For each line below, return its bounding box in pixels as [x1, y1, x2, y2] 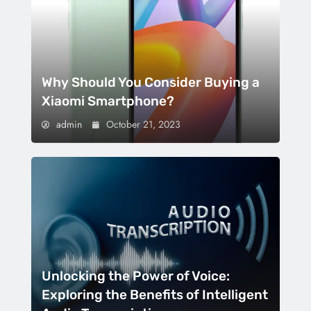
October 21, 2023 [106, 117, 180, 131]
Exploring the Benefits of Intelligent [42, 287, 268, 303]
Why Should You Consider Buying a [42, 74, 260, 90]
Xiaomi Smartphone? [42, 92, 174, 109]
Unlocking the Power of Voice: [42, 268, 230, 285]
